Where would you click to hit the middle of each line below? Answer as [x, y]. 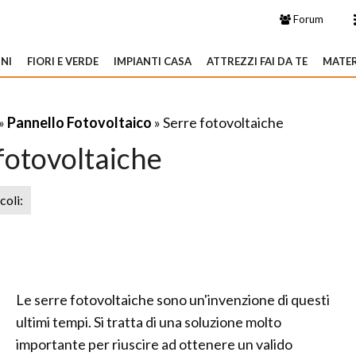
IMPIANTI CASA [153, 61]
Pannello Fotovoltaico [79, 122]
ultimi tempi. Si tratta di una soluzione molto [149, 322]
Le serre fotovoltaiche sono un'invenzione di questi [173, 300]
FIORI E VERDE [63, 61]
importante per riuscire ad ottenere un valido [154, 344]
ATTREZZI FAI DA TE [257, 61]
